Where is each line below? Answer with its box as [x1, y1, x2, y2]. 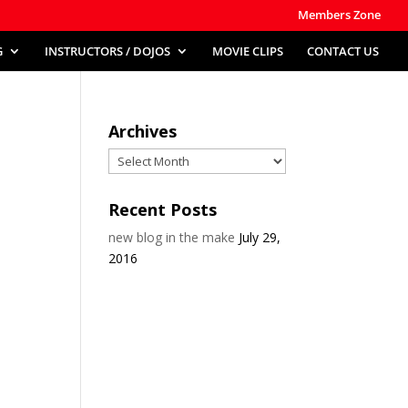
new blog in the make [108, 229, 236, 246]
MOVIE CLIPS [212, 42, 283, 59]
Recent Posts [108, 199, 218, 220]
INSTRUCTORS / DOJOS [45, 42, 170, 59]
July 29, [239, 229, 281, 246]
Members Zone [298, 5, 381, 23]
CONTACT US [307, 42, 379, 59]
